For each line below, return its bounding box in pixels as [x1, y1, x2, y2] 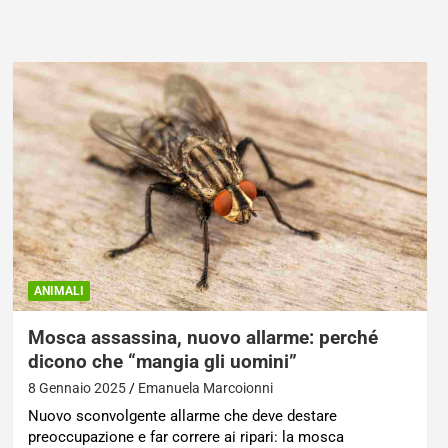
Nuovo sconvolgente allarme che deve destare [27, 406, 337, 425]
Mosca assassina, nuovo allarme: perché [27, 325, 378, 349]
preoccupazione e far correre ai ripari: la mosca [27, 427, 344, 446]
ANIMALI [33, 283, 84, 298]
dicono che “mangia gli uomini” [27, 349, 297, 373]
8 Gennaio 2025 [27, 379, 126, 396]
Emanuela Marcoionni [137, 379, 273, 396]
